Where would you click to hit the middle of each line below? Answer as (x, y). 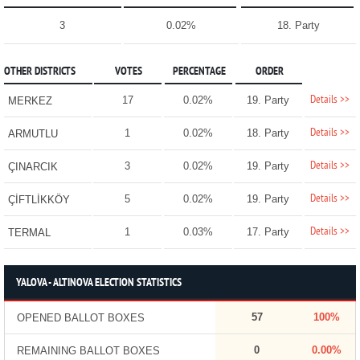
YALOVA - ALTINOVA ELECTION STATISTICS (98, 284)
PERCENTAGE (199, 72)
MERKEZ (30, 101)
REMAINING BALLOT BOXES (88, 351)
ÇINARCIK (33, 167)
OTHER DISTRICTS (39, 72)
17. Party (268, 232)
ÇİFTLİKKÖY (39, 200)
